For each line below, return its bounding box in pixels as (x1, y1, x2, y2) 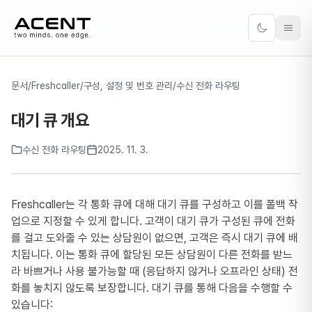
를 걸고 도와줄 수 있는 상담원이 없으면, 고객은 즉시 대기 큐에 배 (11, 231, 298, 244)
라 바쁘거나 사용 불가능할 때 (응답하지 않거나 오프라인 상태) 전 (11, 265, 298, 278)
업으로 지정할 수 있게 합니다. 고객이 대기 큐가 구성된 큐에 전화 (11, 214, 295, 228)
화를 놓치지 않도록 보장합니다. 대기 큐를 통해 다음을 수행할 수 (11, 281, 292, 295)
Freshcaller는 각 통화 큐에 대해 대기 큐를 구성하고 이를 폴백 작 (11, 198, 298, 211)
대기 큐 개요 (11, 110, 89, 130)
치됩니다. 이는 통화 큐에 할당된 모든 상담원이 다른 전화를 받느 (11, 248, 292, 261)
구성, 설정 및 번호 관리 (84, 80, 173, 91)
